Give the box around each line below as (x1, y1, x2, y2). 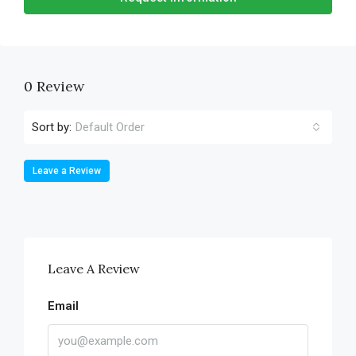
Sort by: (32, 119, 72, 134)
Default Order (75, 120, 145, 134)
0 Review (24, 77, 84, 95)
